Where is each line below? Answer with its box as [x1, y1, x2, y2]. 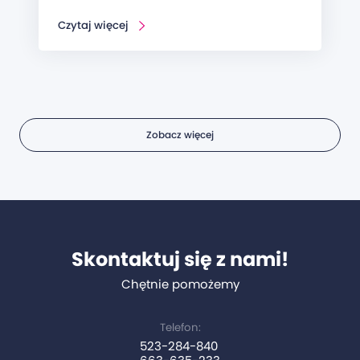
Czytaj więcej [58, 18, 129, 34]
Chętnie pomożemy [121, 275, 239, 292]
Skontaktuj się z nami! [72, 246, 288, 273]
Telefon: [159, 320, 201, 336]
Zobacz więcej [146, 127, 214, 141]
